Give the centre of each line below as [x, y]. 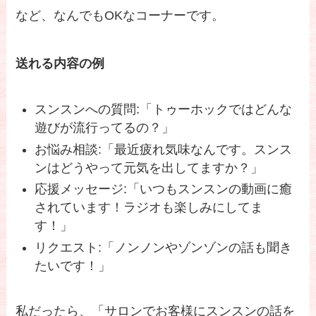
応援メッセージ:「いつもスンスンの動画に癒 [164, 189]
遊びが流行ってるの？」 [105, 128]
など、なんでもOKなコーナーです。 [120, 16]
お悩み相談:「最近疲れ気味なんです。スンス [164, 149]
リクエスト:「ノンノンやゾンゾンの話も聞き [164, 247]
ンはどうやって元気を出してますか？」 [149, 168]
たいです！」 [73, 266]
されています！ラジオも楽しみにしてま [149, 208]
